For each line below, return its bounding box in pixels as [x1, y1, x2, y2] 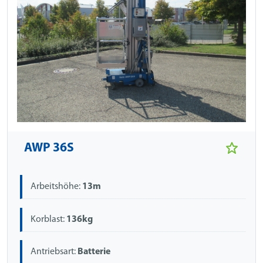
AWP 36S [24, 142, 74, 155]
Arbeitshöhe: [31, 182, 83, 192]
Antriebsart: [31, 247, 78, 257]
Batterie [77, 247, 111, 257]
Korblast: [31, 214, 67, 224]
